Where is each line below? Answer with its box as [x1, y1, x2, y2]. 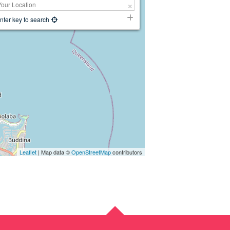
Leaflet [20, 148, 37, 157]
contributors [111, 148, 143, 157]
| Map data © [36, 148, 72, 157]
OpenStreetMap [71, 148, 111, 157]
